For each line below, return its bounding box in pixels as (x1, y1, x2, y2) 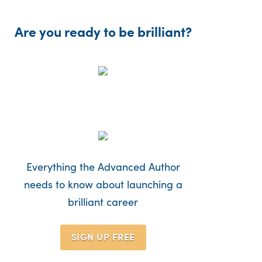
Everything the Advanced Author (26, 159, 180, 174)
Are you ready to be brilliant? (14, 22, 192, 41)
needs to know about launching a (23, 177, 182, 192)
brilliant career (68, 194, 139, 209)
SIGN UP (71, 229, 112, 243)
